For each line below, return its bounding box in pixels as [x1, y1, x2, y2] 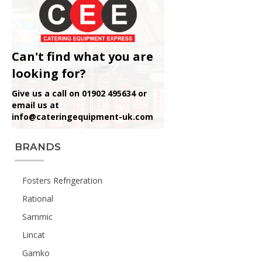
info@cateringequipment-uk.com [12, 111, 153, 122]
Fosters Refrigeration [22, 174, 102, 186]
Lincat [22, 229, 45, 240]
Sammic [22, 211, 53, 222]
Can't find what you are [12, 48, 153, 64]
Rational [22, 192, 53, 204]
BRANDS [15, 140, 61, 153]
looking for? [12, 65, 86, 81]
